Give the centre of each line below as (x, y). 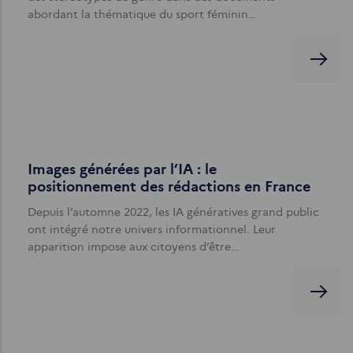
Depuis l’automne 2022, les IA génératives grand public (173, 212)
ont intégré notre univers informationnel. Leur (152, 229)
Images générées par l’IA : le (122, 169)
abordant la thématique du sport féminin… (142, 14)
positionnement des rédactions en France (169, 186)
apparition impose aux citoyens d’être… (133, 246)
